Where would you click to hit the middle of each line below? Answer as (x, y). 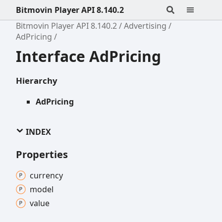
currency (46, 176)
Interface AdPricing (88, 56)
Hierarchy (37, 80)
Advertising (145, 26)
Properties (42, 155)
